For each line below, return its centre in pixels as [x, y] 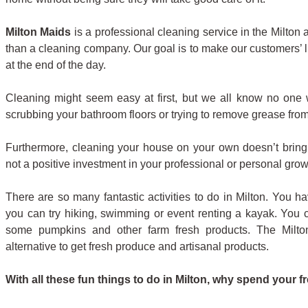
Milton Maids [38, 32]
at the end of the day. [56, 65]
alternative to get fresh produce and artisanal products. [137, 246]
